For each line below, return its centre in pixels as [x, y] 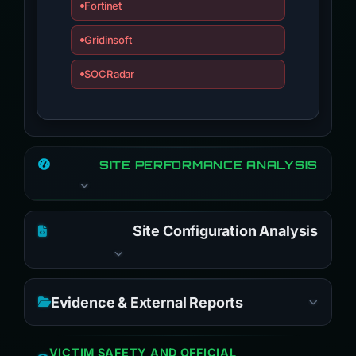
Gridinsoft [108, 40]
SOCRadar [109, 74]
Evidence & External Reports [147, 302]
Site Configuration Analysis [225, 231]
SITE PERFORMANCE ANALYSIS [209, 164]
